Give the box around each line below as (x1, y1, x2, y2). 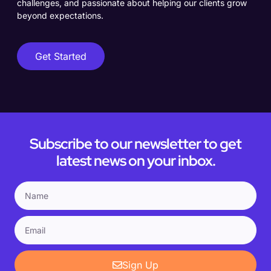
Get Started (35, 50, 87, 63)
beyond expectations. (17, 10, 103, 21)
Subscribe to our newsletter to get (30, 134, 241, 154)
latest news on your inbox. (56, 151, 215, 171)
